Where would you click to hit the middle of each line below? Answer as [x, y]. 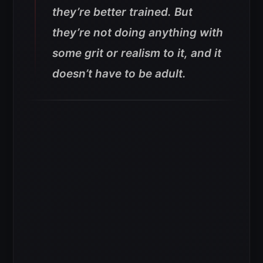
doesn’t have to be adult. [119, 74]
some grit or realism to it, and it [137, 53]
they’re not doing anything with [138, 33]
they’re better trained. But [122, 12]
